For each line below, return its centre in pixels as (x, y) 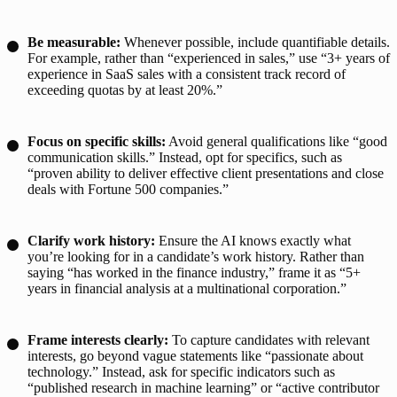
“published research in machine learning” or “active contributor (203, 387)
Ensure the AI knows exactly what (255, 240)
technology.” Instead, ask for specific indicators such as (181, 371)
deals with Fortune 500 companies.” (128, 189)
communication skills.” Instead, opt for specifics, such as (185, 157)
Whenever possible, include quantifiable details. (255, 42)
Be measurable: (74, 42)
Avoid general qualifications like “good (276, 141)
